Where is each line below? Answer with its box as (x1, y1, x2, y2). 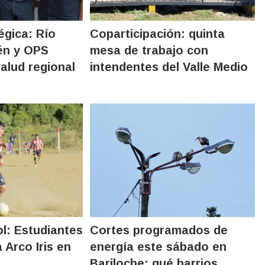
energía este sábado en (90, 240, 227, 253)
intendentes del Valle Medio (90, 60, 248, 73)
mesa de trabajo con (90, 43, 209, 57)
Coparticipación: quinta (90, 27, 225, 40)
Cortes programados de (90, 223, 228, 237)
